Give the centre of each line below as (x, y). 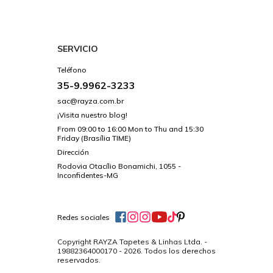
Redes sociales (83, 217)
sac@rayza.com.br (90, 101)
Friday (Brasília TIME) (94, 138)
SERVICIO (77, 49)
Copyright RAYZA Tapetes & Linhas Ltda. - (132, 241)
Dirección (73, 152)
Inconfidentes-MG (87, 175)
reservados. (79, 260)
